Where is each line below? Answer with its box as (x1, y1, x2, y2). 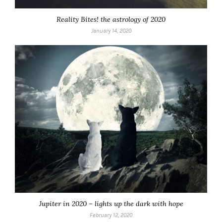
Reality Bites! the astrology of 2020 (56, 14, 166, 24)
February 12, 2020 (90, 212, 132, 219)
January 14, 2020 (91, 27, 131, 34)
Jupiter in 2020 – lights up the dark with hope (39, 199, 183, 209)
